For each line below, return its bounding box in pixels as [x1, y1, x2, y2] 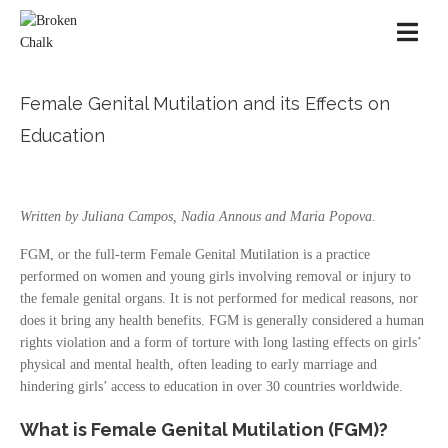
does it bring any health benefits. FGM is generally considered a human [20, 313, 424, 328]
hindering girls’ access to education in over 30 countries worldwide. [20, 379, 407, 394]
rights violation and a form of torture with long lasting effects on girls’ [20, 335, 421, 350]
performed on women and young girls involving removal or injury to [20, 269, 411, 284]
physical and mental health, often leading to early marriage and [20, 357, 377, 372]
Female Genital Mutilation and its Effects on [20, 93, 390, 114]
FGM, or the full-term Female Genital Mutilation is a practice [20, 247, 370, 262]
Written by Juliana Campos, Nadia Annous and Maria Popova [20, 209, 372, 224]
